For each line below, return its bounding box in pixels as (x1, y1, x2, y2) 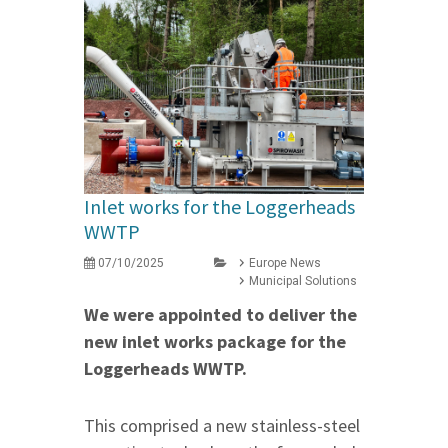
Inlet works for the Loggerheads (84, 193, 355, 219)
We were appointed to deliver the (84, 302, 357, 326)
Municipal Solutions (249, 273, 357, 288)
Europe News (249, 255, 321, 270)
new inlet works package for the (84, 329, 346, 353)
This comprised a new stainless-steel (84, 413, 360, 437)
